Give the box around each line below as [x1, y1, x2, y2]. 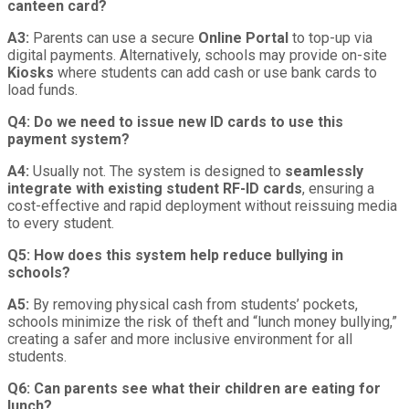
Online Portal [198, 28, 288, 47]
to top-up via [288, 28, 372, 47]
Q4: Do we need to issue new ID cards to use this [7, 112, 343, 131]
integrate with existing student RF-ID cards [7, 179, 302, 197]
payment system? [7, 130, 130, 148]
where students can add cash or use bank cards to [54, 63, 377, 81]
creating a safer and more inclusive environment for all [7, 330, 352, 348]
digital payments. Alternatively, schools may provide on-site [7, 46, 387, 64]
